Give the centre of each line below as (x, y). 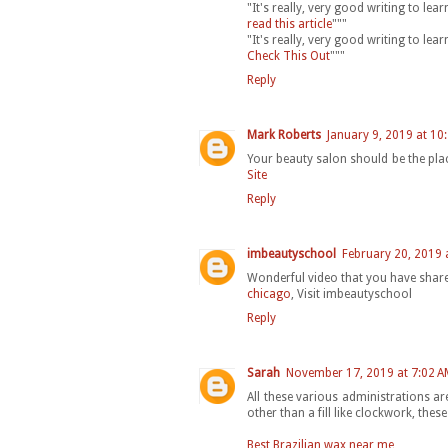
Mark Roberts (284, 135)
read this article (289, 24)
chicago (269, 294)
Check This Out (288, 56)
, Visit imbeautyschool (351, 294)
